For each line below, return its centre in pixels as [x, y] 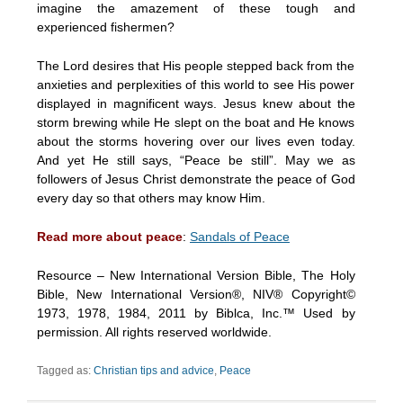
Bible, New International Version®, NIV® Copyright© [196, 294]
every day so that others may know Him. [151, 197]
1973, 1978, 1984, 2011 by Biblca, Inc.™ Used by [196, 313]
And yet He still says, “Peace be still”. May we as [196, 160]
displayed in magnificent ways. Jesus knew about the [196, 103]
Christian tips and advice [154, 370]
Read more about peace [110, 236]
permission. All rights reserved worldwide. [154, 331]
